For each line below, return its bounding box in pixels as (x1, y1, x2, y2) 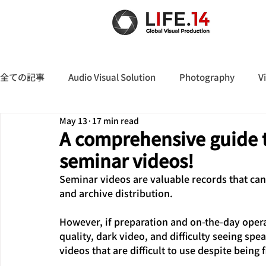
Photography (179, 71, 235, 83)
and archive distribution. (59, 186, 173, 200)
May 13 (59, 114, 87, 126)
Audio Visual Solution (68, 71, 156, 83)
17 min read (92, 114, 139, 126)
